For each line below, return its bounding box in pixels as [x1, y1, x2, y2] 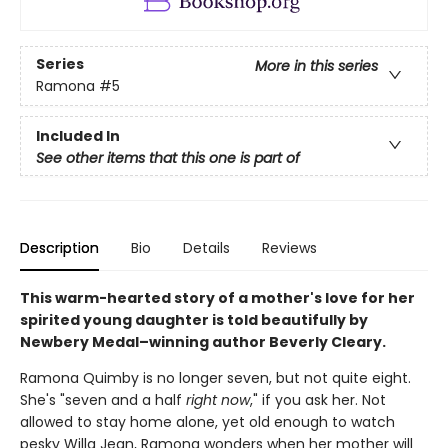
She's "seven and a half [20, 389, 186, 410]
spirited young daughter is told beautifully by [20, 309, 368, 330]
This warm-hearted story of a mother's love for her [20, 287, 415, 308]
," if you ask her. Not [250, 389, 386, 410]
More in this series [255, 56, 378, 77]
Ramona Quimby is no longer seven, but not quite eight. [20, 367, 411, 388]
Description [20, 237, 99, 258]
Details [183, 237, 230, 258]
